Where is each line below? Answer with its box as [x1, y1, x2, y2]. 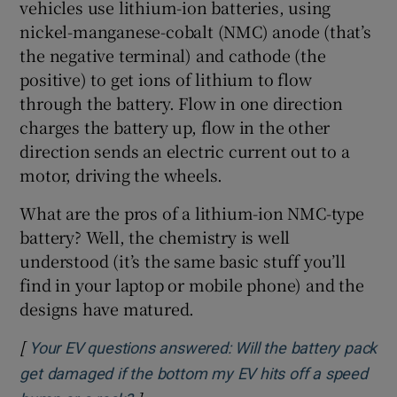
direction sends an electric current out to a [19, 138, 350, 162]
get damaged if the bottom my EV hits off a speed [19, 365, 368, 382]
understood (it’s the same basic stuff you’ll [19, 248, 346, 272]
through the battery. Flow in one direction [19, 90, 344, 114]
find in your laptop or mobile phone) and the [19, 272, 364, 296]
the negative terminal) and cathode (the [19, 43, 326, 66]
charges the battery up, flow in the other [19, 114, 331, 138]
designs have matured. [19, 296, 195, 320]
